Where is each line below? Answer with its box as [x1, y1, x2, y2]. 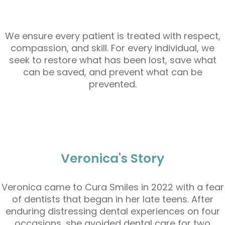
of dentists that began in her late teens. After [12, 193, 213, 205]
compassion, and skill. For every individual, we [11, 42, 214, 54]
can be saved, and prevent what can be [23, 66, 202, 78]
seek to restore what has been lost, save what [9, 54, 216, 66]
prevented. [88, 78, 137, 90]
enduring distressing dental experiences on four [5, 205, 220, 217]
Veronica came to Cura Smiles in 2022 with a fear [1, 181, 224, 193]
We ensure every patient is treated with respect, [5, 30, 220, 42]
